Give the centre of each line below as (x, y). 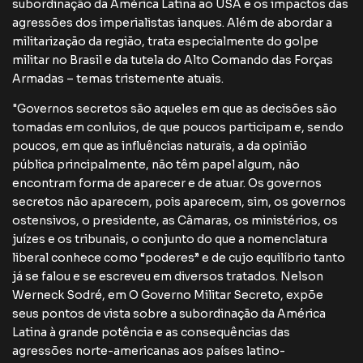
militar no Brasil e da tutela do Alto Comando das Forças (173, 60)
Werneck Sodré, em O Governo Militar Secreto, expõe (168, 295)
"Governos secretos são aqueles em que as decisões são (175, 109)
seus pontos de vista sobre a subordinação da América (169, 314)
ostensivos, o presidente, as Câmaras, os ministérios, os (175, 220)
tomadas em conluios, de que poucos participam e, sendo (178, 127)
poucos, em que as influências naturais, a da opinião (160, 146)
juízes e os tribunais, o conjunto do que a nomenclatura (170, 239)
